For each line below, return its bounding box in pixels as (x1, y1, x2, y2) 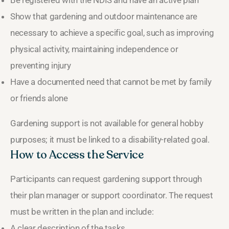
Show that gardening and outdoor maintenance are (10, 11, 198, 22)
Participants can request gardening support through (10, 174, 202, 185)
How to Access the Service (10, 147, 144, 163)
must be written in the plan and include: (10, 207, 154, 217)
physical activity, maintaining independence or (10, 44, 178, 55)
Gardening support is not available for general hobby (10, 118, 203, 129)
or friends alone (10, 93, 68, 104)
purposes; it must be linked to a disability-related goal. (10, 134, 210, 145)
